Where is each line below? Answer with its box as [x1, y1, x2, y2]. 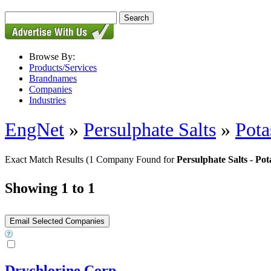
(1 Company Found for [86, 154, 177, 165]
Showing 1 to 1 [5, 180, 95, 196]
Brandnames [29, 73, 77, 83]
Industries [29, 95, 66, 105]
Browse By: [29, 51, 75, 62]
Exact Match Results [5, 154, 86, 165]
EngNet [5, 119, 64, 141]
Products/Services [29, 62, 97, 73]
